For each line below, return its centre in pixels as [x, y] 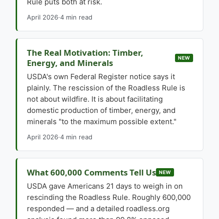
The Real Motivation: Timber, [85, 53]
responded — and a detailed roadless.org [98, 208]
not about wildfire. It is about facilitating [95, 99]
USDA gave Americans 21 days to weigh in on [105, 186]
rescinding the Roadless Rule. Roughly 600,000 [109, 197]
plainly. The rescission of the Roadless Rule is [106, 88]
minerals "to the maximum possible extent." [102, 121]
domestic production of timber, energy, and [101, 110]
